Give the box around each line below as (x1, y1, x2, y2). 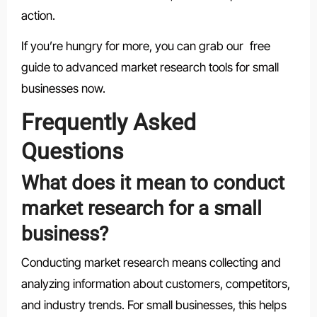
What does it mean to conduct (21, 171, 284, 195)
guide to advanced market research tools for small (21, 59, 279, 74)
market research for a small (21, 197, 262, 221)
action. (21, 8, 55, 23)
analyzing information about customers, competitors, (21, 276, 290, 291)
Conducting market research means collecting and (21, 255, 281, 270)
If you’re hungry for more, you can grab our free (21, 38, 270, 53)
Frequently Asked (21, 108, 196, 136)
